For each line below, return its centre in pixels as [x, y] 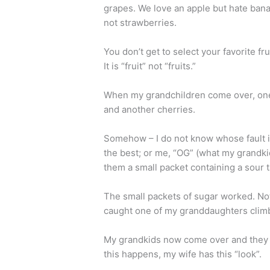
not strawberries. [140, 23]
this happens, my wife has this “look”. [183, 254]
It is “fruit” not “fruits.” [150, 66]
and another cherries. [150, 110]
